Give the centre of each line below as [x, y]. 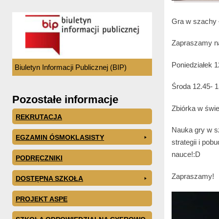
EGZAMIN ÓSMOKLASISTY [60, 137]
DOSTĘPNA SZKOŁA [49, 178]
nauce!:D [186, 154]
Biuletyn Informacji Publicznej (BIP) [71, 67]
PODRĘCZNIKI [39, 158]
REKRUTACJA [39, 117]
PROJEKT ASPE [42, 199]
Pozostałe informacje [65, 99]
